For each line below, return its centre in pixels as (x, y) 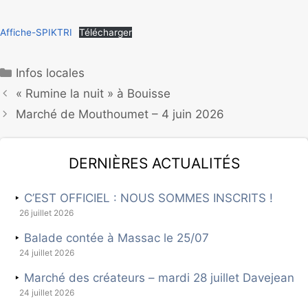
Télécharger (106, 32)
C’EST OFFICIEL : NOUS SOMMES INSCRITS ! (148, 198)
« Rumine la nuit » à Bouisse (93, 93)
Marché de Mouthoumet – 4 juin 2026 (120, 114)
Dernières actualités (154, 160)
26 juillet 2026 (46, 212)
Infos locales (51, 73)
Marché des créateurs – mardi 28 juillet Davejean (159, 277)
